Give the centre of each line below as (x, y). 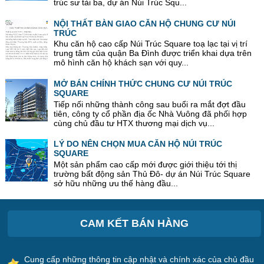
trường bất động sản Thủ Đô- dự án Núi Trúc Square (152, 174)
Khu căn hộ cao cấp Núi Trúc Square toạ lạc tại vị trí (151, 44)
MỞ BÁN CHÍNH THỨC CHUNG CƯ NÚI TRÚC (143, 84)
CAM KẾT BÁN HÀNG (135, 223)
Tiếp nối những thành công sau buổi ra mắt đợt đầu (150, 104)
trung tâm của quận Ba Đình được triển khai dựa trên (153, 53)
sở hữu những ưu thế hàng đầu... (116, 184)
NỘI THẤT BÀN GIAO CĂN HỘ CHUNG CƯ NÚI (145, 23)
